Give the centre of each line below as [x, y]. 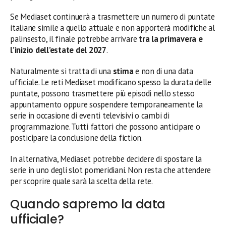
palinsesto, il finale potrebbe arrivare [75, 39]
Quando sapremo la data [88, 204]
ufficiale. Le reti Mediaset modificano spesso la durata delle [111, 82]
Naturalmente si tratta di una [62, 71]
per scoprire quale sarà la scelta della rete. [81, 181]
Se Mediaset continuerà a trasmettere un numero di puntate [112, 16]
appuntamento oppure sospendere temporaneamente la [106, 104]
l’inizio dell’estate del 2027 [58, 50]
